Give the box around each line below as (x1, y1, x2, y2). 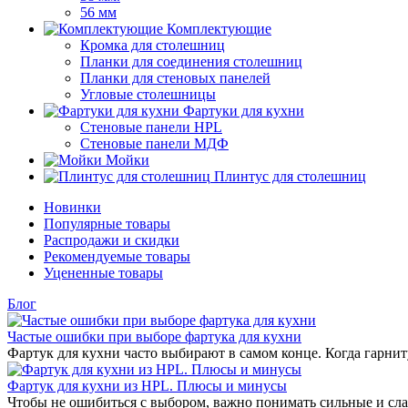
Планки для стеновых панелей (80, 70, 270, 86)
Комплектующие (167, 21, 271, 36)
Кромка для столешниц (80, 37, 225, 53)
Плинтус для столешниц (214, 168, 366, 184)
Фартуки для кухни (183, 103, 304, 118)
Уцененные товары (44, 265, 163, 280)
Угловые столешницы (80, 87, 216, 102)
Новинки (44, 199, 101, 215)
